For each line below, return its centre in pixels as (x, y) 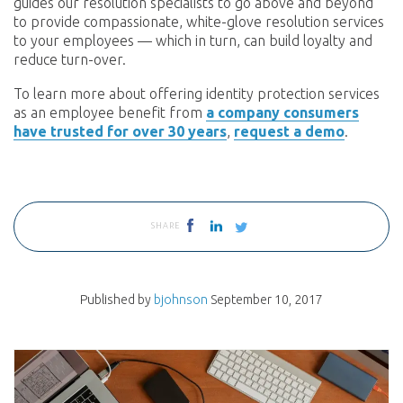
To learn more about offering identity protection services (197, 94)
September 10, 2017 (267, 300)
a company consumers (282, 113)
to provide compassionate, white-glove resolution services (199, 21)
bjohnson (181, 300)
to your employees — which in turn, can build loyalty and (193, 40)
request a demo (289, 132)
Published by (117, 300)
